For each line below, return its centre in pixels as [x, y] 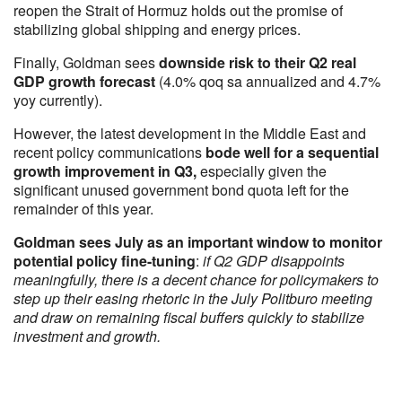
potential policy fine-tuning [105, 261]
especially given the [262, 171]
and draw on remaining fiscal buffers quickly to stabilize [189, 317]
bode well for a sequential [290, 152]
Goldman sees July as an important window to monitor [198, 242]
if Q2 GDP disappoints [274, 261]
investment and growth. [87, 336]
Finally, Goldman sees [86, 62]
